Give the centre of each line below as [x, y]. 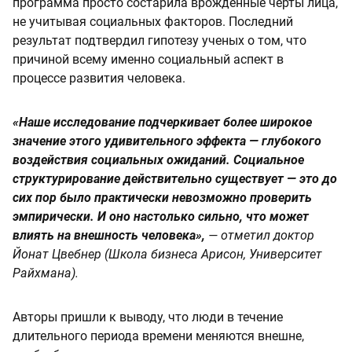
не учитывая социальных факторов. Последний [153, 22]
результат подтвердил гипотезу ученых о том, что [159, 41]
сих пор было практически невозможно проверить [162, 198]
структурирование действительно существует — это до [175, 179]
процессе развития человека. [99, 79]
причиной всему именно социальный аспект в [148, 60]
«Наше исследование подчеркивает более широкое [162, 123]
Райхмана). [46, 273]
